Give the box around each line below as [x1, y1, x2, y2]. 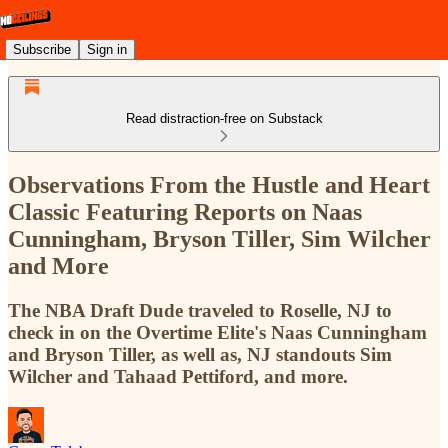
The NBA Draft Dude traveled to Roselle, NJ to [8, 299, 392, 321]
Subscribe [13, 41, 71, 57]
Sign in [87, 41, 127, 57]
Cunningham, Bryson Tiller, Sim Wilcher [8, 225, 431, 252]
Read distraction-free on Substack [125, 111, 323, 126]
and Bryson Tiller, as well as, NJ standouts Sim [8, 343, 392, 365]
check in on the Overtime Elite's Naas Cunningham [8, 321, 427, 343]
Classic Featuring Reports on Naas [8, 198, 362, 225]
